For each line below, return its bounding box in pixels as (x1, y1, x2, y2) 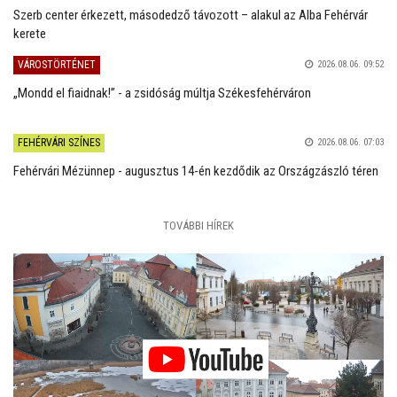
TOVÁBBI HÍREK (163, 218, 234, 232)
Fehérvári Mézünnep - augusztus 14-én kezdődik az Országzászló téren (13, 162, 378, 179)
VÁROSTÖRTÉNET (18, 58, 96, 71)
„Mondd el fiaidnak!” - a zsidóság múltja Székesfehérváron (13, 84, 311, 101)
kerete (13, 25, 46, 42)
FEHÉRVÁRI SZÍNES (18, 136, 100, 149)
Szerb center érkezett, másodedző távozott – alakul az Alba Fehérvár (13, 6, 368, 23)
